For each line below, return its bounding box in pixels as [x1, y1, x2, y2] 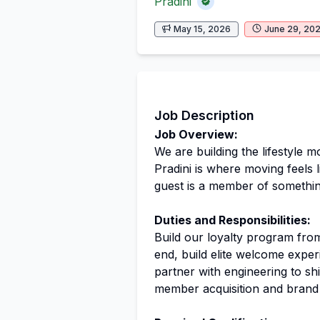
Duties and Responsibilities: [154, 212, 311, 227]
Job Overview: [154, 126, 238, 141]
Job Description [154, 107, 254, 123]
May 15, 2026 [174, 23, 231, 34]
